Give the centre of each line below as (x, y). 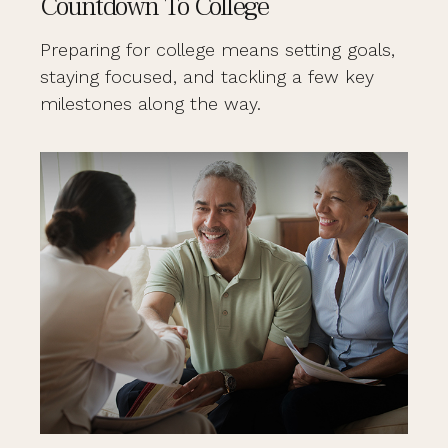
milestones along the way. (150, 104)
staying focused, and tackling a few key (207, 77)
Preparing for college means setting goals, (217, 50)
